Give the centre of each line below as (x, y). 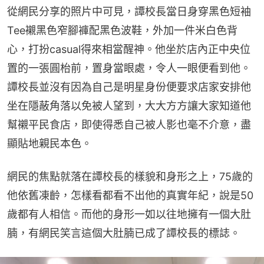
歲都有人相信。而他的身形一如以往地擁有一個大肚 (129, 214)
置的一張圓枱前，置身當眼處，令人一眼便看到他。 (129, 68)
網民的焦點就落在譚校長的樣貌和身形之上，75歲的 (130, 177)
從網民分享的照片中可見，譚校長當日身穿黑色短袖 (129, 12)
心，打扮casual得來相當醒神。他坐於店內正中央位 (129, 49)
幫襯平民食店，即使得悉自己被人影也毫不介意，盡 (129, 125)
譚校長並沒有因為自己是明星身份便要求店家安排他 (129, 87)
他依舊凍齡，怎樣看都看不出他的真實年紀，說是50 (130, 196)
